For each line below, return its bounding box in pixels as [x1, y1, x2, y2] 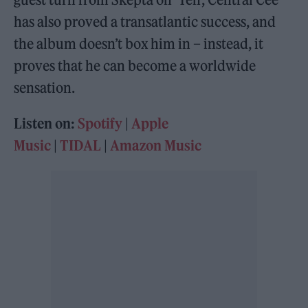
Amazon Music [110, 136, 202, 154]
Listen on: [14, 114, 78, 132]
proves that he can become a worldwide [14, 56, 256, 74]
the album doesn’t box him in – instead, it [14, 34, 264, 52]
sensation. [14, 78, 76, 96]
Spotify [78, 114, 123, 132]
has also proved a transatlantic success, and [14, 12, 276, 30]
